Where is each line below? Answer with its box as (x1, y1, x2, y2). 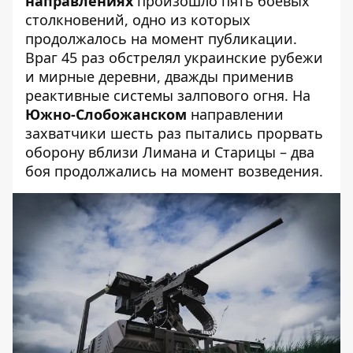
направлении (187, 105, 284, 124)
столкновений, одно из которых (25, 10, 251, 29)
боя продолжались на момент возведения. (25, 162, 323, 180)
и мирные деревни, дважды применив (25, 67, 293, 86)
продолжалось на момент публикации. (25, 29, 297, 48)
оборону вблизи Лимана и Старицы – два (25, 143, 314, 162)
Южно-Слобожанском (25, 105, 187, 124)
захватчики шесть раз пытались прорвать (25, 124, 323, 143)
